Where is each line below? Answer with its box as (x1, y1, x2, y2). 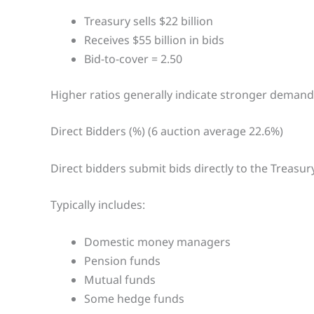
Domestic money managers (84, 233, 231, 250)
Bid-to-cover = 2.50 (84, 50, 182, 67)
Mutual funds (84, 271, 156, 287)
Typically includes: (50, 197, 145, 213)
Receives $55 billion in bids (84, 32, 224, 48)
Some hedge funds (84, 290, 184, 306)
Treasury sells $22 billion (84, 13, 213, 29)
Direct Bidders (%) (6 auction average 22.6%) (50, 123, 283, 139)
